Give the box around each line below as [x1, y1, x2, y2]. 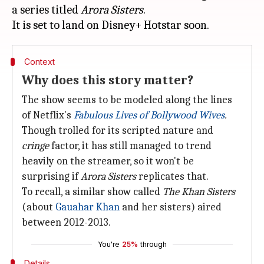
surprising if [22, 170, 81, 183]
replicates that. [136, 170, 209, 183]
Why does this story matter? [22, 72, 193, 88]
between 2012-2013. [22, 216, 111, 229]
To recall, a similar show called [22, 186, 163, 198]
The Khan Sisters [163, 186, 235, 198]
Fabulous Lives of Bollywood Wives [74, 109, 225, 121]
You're [97, 240, 120, 249]
